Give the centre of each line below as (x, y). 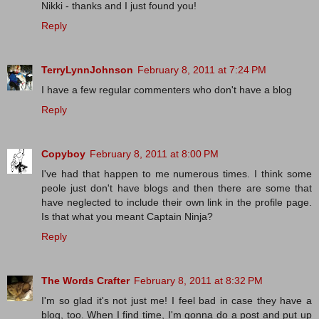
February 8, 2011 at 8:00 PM (154, 154)
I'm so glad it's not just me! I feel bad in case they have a (177, 301)
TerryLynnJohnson (87, 70)
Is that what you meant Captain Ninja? (127, 217)
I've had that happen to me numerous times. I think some (177, 174)
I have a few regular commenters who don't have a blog (167, 90)
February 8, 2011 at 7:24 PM (202, 70)
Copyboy (63, 154)
